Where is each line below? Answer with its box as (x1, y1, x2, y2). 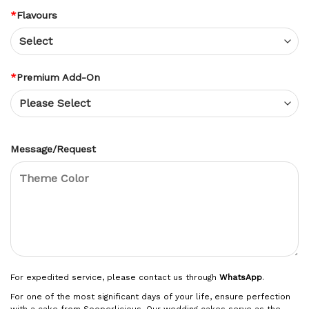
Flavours (17, 10, 57, 21)
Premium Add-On (17, 71, 100, 83)
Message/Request (10, 143, 96, 155)
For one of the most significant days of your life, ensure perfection (10, 292, 290, 302)
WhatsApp (219, 272, 262, 283)
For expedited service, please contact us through (10, 272, 219, 283)
